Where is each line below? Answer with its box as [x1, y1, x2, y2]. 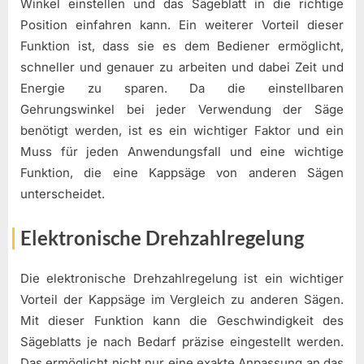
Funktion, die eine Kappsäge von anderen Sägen [20, 165, 344, 181]
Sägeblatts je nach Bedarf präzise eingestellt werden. [20, 334, 344, 350]
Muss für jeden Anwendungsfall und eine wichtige [20, 144, 344, 160]
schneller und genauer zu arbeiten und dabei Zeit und [20, 59, 344, 76]
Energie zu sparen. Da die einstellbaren [20, 80, 344, 97]
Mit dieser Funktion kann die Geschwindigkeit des [20, 313, 344, 329]
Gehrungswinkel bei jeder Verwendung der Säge [20, 102, 344, 118]
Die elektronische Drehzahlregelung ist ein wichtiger [20, 271, 344, 287]
